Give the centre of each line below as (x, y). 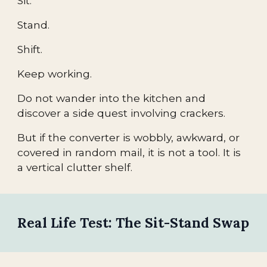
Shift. (30, 49)
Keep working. (55, 74)
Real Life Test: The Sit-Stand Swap (133, 223)
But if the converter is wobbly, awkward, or (129, 137)
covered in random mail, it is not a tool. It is (129, 152)
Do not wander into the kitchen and (112, 98)
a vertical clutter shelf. (75, 167)
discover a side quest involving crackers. (122, 113)
